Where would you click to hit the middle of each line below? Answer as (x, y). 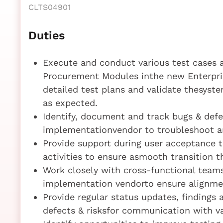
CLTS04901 (50, 7)
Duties (47, 35)
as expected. (70, 103)
